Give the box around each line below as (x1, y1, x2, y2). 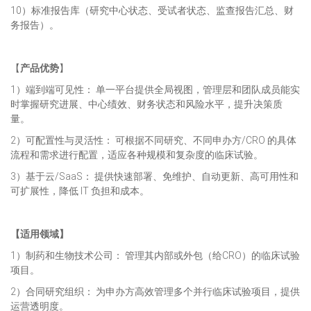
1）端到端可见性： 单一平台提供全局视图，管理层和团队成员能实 (10, 84, 300, 95)
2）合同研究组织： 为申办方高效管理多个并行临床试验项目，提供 (10, 286, 300, 297)
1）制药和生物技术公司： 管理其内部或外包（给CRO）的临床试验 (10, 250, 300, 261)
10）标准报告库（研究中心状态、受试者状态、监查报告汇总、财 (10, 5, 294, 16)
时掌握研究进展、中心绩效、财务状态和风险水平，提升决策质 (10, 99, 283, 110)
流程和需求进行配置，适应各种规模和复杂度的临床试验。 (10, 149, 263, 160)
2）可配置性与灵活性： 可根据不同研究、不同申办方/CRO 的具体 (10, 135, 296, 146)
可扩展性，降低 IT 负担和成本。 (10, 185, 149, 196)
